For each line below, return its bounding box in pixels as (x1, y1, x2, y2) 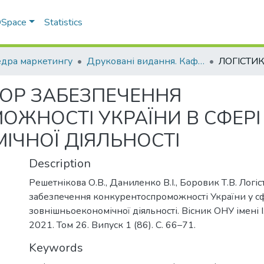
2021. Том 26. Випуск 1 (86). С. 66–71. (29, 219, 196, 232)
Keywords (29, 240, 83, 256)
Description (29, 156, 91, 171)
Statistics (44, 16, 83, 29)
